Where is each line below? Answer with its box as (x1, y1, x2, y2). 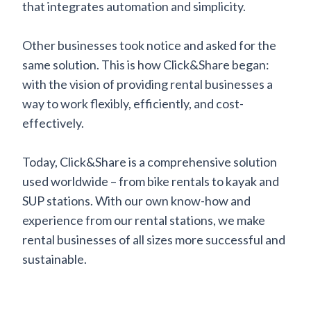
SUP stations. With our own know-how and (22, 192, 251, 208)
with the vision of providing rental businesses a (22, 76, 273, 92)
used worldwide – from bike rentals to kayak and (22, 173, 279, 189)
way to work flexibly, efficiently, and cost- (22, 95, 244, 111)
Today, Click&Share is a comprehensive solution (22, 153, 277, 169)
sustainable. (22, 251, 87, 267)
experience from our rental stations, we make (22, 212, 265, 228)
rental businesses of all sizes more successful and (22, 231, 285, 247)
